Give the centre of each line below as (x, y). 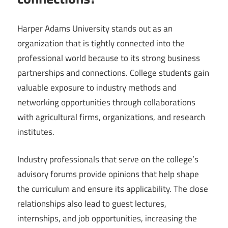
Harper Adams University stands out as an (95, 28)
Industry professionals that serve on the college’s (108, 160)
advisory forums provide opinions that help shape (108, 174)
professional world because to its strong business (109, 58)
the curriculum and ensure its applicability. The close (113, 189)
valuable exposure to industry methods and (97, 87)
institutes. (36, 132)
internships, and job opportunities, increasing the (107, 219)
